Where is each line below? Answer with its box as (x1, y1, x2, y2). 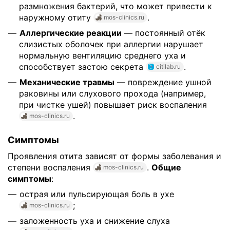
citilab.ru (156, 62, 181, 70)
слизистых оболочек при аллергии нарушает (19, 39, 203, 49)
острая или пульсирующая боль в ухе (20, 188, 174, 199)
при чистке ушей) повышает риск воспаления (19, 99, 207, 110)
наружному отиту (19, 12, 93, 23)
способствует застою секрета (19, 61, 146, 72)
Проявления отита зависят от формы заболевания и (8, 150, 221, 161)
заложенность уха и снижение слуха (20, 215, 170, 226)
